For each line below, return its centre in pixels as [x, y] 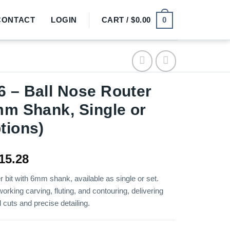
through [52, 195]
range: [47, 171]
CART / [116, 20]
